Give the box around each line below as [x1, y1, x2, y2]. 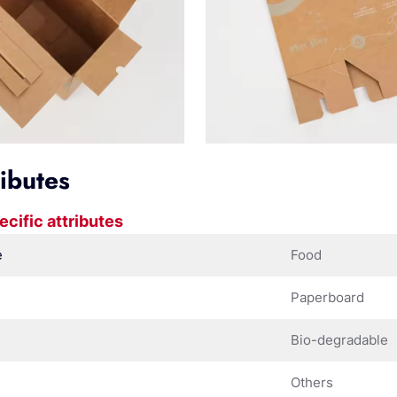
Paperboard [291, 288, 365, 306]
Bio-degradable [291, 331, 389, 348]
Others [291, 373, 334, 391]
